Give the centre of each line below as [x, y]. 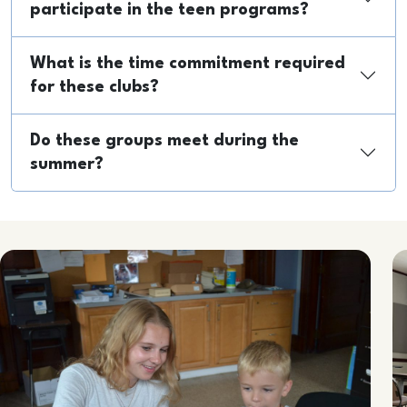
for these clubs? [94, 87]
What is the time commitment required [188, 63]
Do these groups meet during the [164, 140]
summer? [67, 164]
